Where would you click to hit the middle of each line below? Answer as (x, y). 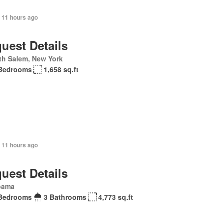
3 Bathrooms (65, 197)
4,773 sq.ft (115, 197)
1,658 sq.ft (61, 69)
